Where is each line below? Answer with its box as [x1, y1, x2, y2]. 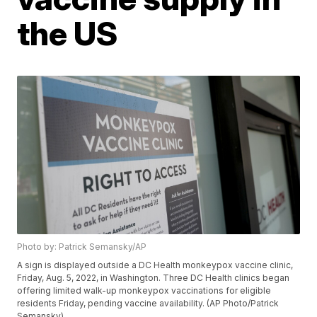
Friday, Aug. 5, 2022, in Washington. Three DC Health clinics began [17, 272, 290, 284]
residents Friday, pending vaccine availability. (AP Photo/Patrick [17, 298, 279, 309]
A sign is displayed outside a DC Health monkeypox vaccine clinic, [17, 260, 294, 271]
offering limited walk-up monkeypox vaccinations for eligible [17, 285, 272, 296]
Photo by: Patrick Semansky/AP [17, 241, 147, 253]
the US [17, 13, 118, 53]
